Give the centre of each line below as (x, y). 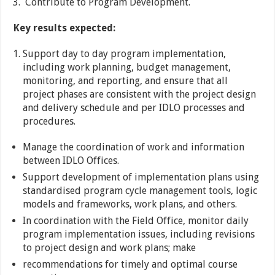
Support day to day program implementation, (125, 54)
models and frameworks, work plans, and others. (130, 204)
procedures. (49, 122)
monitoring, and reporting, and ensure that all (126, 81)
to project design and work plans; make (110, 248)
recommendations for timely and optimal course (130, 265)
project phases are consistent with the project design (140, 95)
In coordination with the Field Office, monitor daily (136, 221)
